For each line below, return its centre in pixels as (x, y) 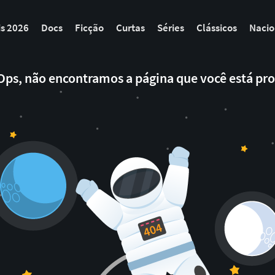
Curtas (131, 28)
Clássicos (217, 28)
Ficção (90, 28)
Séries (171, 28)
